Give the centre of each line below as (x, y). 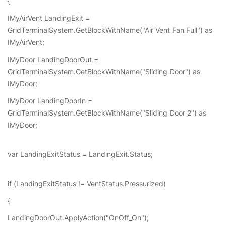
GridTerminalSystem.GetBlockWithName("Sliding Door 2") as (107, 113)
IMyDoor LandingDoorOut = (53, 59)
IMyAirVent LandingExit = (49, 18)
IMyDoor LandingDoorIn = (50, 101)
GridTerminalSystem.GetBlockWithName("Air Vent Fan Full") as (110, 30)
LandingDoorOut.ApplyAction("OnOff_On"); (78, 218)
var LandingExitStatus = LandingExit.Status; (80, 154)
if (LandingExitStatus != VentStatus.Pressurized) (87, 183)
